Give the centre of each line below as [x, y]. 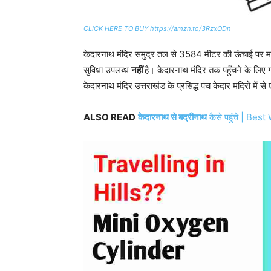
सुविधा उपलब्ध [107, 70]
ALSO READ [109, 117]
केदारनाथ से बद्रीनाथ [172, 117]
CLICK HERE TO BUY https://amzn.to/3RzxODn [157, 29]
